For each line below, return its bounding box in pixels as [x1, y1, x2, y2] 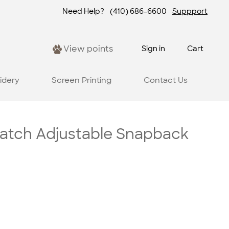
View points [63, 43, 113, 55]
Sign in [142, 44, 166, 54]
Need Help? [62, 7, 104, 16]
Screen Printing [51, 75, 111, 85]
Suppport [172, 7, 208, 16]
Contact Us [143, 75, 188, 85]
